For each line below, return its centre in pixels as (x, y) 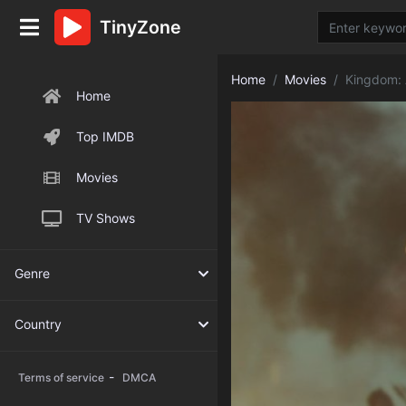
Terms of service (61, 377)
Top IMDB (105, 136)
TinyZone (140, 27)
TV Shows (106, 218)
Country (38, 324)
